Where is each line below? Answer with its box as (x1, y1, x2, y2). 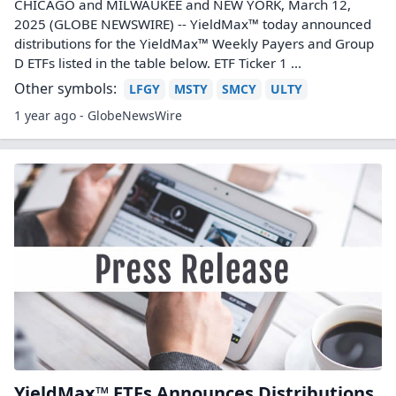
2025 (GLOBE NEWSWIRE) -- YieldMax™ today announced (14, 15, 371, 33)
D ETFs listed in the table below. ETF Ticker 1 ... (14, 54, 301, 72)
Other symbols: (14, 79, 117, 98)
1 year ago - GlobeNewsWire (14, 107, 182, 124)
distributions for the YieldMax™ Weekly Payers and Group (14, 34, 374, 52)
